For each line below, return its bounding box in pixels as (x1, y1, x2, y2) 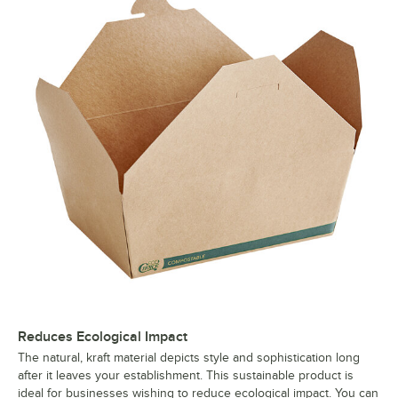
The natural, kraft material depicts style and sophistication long (18, 351, 360, 365)
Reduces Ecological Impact (18, 329, 187, 346)
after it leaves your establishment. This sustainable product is (18, 369, 354, 383)
